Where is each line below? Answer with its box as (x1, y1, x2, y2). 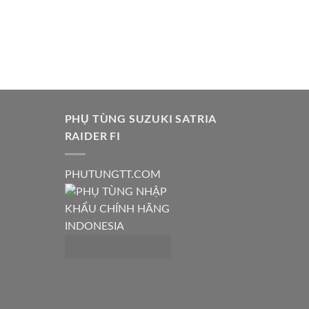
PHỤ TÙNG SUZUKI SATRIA (64, 112, 217, 126)
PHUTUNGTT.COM (64, 168, 161, 180)
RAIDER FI (64, 129, 121, 143)
